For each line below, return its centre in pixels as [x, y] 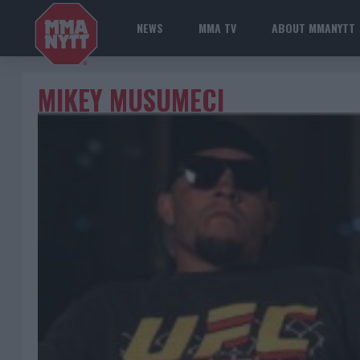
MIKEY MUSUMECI [131, 100]
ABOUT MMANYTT [313, 28]
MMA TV [217, 28]
